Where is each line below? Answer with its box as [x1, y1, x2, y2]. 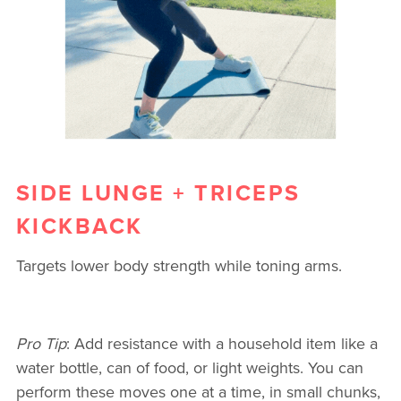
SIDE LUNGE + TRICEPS [15, 175, 301, 209]
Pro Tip [15, 332, 66, 355]
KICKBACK [15, 209, 143, 242]
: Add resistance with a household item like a [65, 332, 378, 355]
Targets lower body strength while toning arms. [15, 254, 342, 277]
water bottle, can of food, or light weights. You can [15, 356, 363, 380]
